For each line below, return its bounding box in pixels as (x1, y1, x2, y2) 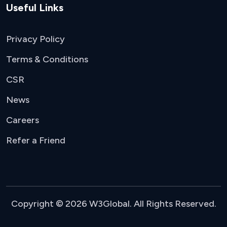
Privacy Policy (6, 33, 65, 45)
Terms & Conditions (6, 54, 88, 65)
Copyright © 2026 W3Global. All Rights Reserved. (11, 198, 216, 209)
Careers (6, 115, 39, 126)
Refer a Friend (6, 135, 65, 146)
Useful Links (6, 2, 63, 14)
